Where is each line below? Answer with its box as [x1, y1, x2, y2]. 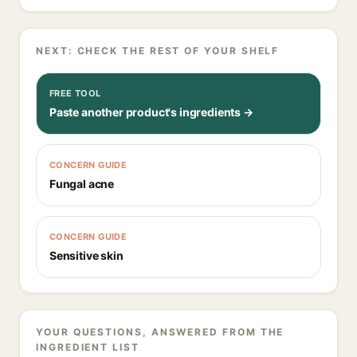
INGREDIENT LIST [36, 341, 139, 353]
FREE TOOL [49, 88, 101, 99]
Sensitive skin [49, 249, 124, 262]
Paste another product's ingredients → [49, 105, 253, 119]
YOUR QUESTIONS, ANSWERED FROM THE [36, 326, 284, 338]
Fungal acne [49, 177, 115, 190]
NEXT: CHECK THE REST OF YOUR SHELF [36, 45, 280, 57]
